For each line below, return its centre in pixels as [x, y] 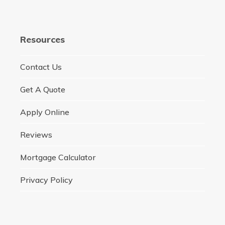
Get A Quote [42, 89]
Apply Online [44, 112]
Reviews [36, 134]
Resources [42, 39]
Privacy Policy [46, 180]
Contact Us [41, 67]
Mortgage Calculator [58, 157]
